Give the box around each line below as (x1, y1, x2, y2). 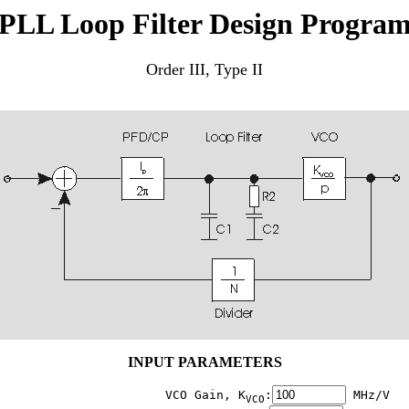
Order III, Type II (146, 60, 263, 79)
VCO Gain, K (19, 388, 246, 403)
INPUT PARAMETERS (127, 354, 282, 371)
